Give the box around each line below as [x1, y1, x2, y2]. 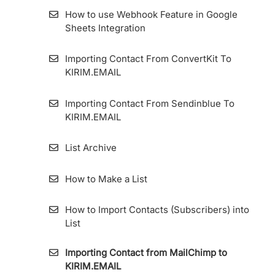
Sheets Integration [64, 21, 145, 34]
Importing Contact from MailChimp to [64, 246, 227, 258]
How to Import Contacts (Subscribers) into [64, 204, 249, 216]
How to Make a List [64, 172, 147, 185]
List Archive [64, 142, 117, 154]
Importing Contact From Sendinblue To [64, 97, 234, 109]
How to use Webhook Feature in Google [64, 8, 238, 20]
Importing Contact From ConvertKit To [64, 53, 231, 65]
